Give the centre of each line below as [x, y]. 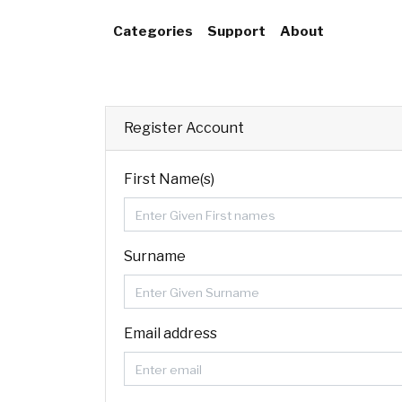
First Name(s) [169, 179]
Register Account [184, 128]
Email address [170, 333]
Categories [153, 31]
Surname [155, 256]
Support [236, 31]
